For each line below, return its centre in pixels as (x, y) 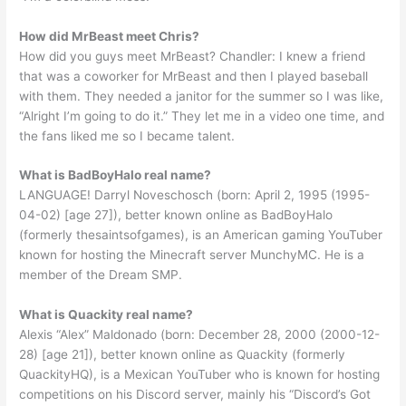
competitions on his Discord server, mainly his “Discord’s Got (195, 395)
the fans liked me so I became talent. (127, 135)
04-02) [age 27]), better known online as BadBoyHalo (176, 215)
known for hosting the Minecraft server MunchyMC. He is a (192, 255)
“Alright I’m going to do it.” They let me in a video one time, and (202, 116)
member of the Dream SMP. (101, 275)
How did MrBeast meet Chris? (110, 36)
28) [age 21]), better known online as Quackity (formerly (183, 355)
